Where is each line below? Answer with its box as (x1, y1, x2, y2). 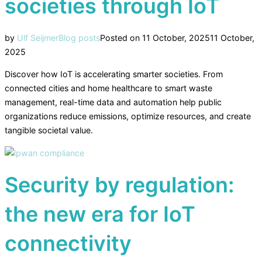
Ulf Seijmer (17, 33, 58, 43)
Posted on (100, 33, 140, 43)
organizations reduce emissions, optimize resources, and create (5, 111, 251, 122)
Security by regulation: (5, 172, 234, 198)
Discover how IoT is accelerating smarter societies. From (5, 69, 223, 80)
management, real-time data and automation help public (5, 97, 222, 108)
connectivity (5, 230, 132, 257)
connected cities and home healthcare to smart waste (5, 83, 212, 94)
